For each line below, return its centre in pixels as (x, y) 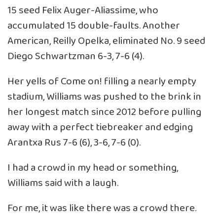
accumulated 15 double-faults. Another (94, 26)
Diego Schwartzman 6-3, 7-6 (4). (76, 56)
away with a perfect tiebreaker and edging (100, 127)
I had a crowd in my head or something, (93, 168)
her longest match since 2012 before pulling (104, 112)
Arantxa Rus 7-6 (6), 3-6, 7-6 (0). (74, 143)
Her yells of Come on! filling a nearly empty (102, 81)
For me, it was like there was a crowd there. (102, 208)
